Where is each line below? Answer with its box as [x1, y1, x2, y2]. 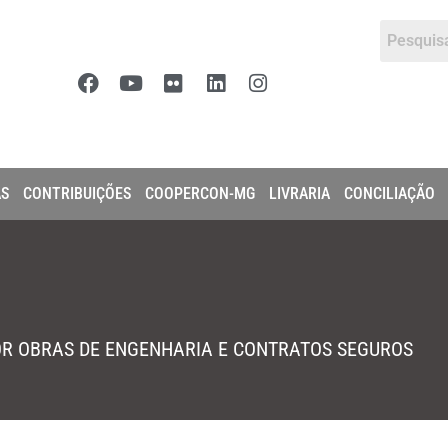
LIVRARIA [269, 184, 330, 203]
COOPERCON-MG [145, 184, 255, 203]
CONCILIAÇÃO [344, 184, 435, 203]
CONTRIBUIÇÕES [23, 184, 131, 203]
